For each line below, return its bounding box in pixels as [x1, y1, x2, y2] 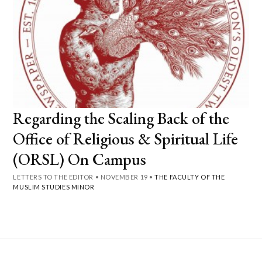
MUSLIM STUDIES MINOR [13, 182, 95, 191]
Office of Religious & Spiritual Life [13, 127, 239, 149]
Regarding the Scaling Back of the [13, 107, 230, 129]
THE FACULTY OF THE [154, 173, 225, 181]
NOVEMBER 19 [100, 173, 148, 181]
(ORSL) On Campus [13, 148, 147, 170]
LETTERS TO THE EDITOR [13, 173, 94, 181]
